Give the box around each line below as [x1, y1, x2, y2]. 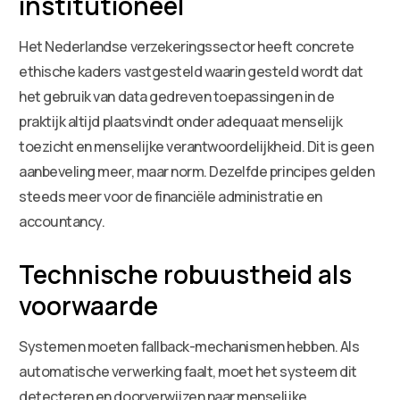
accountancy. [19, 211, 105, 231]
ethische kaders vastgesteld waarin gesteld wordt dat [19, 61, 363, 81]
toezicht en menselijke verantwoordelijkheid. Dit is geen [19, 136, 374, 156]
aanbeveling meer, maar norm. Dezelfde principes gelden [19, 161, 375, 181]
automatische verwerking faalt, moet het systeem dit [19, 361, 357, 381]
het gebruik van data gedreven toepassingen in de [19, 86, 335, 106]
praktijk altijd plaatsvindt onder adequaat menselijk [19, 111, 343, 131]
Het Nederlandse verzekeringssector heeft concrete [19, 36, 354, 56]
